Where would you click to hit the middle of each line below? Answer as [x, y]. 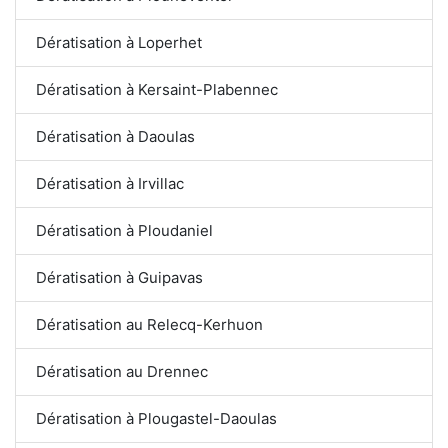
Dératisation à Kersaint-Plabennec [157, 89]
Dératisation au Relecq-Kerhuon [149, 324]
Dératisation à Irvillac [110, 183]
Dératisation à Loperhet [119, 42]
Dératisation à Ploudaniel [124, 230]
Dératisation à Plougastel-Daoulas [156, 418]
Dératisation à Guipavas [119, 277]
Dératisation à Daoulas [115, 136]
